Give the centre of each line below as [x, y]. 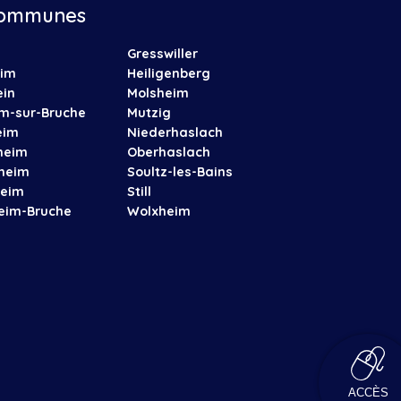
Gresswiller [162, 53]
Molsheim [158, 93]
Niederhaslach [175, 132]
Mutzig [149, 112]
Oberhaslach [168, 152]
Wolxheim [158, 211]
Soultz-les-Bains [179, 171]
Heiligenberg [168, 73]
